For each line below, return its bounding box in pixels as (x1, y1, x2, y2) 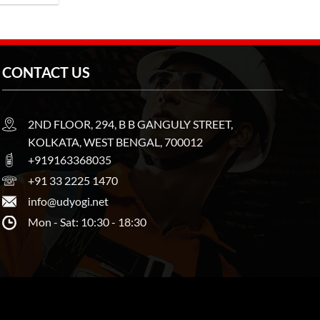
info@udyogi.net (27, 194, 109, 209)
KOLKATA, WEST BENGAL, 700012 (27, 134, 203, 149)
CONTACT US (1, 64, 90, 81)
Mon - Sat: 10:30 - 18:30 (27, 215, 146, 229)
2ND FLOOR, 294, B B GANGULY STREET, (27, 116, 233, 131)
